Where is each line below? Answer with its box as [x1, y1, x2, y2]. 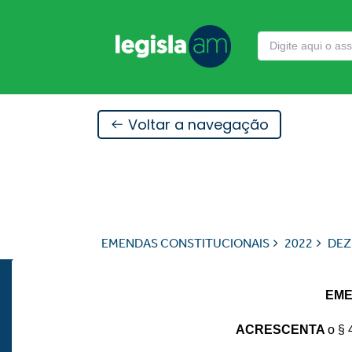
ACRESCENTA [235, 323, 328, 337]
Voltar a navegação [123, 114, 269, 134]
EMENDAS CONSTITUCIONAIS [101, 236, 269, 251]
